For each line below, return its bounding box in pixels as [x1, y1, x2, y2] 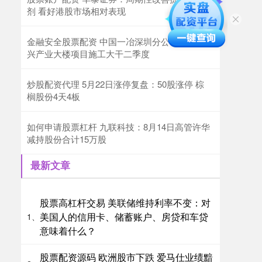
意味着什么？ [40, 223, 96, 237]
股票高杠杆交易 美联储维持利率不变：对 [40, 195, 211, 209]
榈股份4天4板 [27, 89, 80, 102]
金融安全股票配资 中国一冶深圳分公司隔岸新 [27, 35, 205, 47]
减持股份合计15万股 [27, 132, 106, 145]
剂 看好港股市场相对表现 [27, 4, 126, 17]
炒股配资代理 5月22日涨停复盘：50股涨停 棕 [27, 77, 204, 90]
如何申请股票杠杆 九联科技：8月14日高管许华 [27, 120, 210, 133]
